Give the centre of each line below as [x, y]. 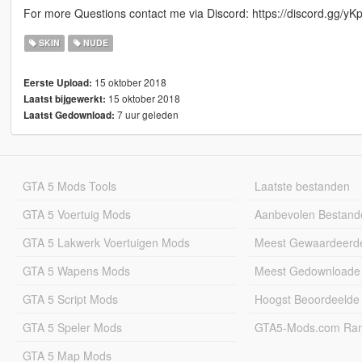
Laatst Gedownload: [69, 116]
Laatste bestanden [303, 186]
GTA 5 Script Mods [70, 299]
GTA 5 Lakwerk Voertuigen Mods [106, 243]
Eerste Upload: [57, 83]
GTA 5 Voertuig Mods [76, 215]
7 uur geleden [146, 115]
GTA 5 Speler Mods [72, 328]
